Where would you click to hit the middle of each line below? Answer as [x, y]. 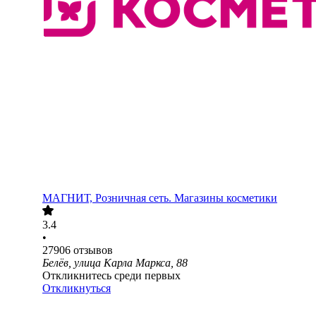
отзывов [93, 250]
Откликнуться [77, 288]
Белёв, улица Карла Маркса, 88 [115, 263]
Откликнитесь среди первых [111, 276]
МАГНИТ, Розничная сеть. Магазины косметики [160, 198]
